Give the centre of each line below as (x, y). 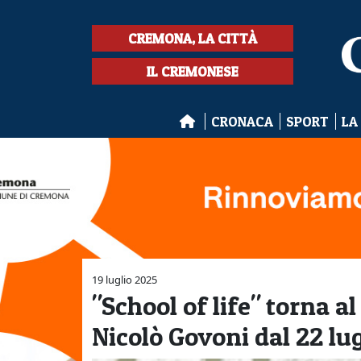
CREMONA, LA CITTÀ (193, 38)
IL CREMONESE (193, 71)
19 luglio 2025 (124, 280)
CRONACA (242, 121)
